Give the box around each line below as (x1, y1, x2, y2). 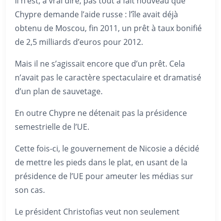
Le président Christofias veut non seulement (15, 206, 180, 217)
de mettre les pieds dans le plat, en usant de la (15, 157, 187, 168)
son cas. (15, 184, 45, 195)
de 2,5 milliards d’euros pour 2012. (15, 37, 143, 47)
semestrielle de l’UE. (15, 121, 89, 132)
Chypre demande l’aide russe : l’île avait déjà (15, 9, 178, 20)
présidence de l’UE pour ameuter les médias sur (15, 171, 193, 182)
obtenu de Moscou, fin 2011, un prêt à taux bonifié (15, 23, 202, 34)
